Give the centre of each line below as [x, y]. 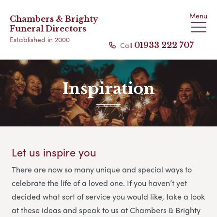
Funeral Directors [48, 29]
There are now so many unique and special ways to [102, 170]
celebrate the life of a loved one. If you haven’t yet [99, 183]
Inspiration [108, 89]
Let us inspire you [54, 152]
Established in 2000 [40, 39]
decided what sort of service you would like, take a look [108, 197]
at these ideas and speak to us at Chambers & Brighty [106, 210]
